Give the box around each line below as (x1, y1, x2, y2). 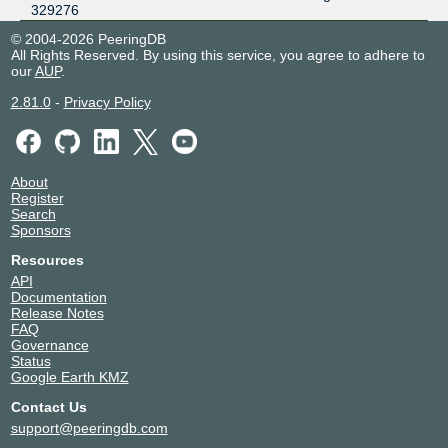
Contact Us (10, 398, 87, 415)
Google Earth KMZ (10, 368, 129, 385)
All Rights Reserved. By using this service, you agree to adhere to (10, 46, 425, 63)
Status (10, 352, 51, 369)
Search (10, 205, 56, 222)
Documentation (10, 288, 107, 305)
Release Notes (10, 304, 104, 321)
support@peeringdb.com (10, 419, 168, 436)
